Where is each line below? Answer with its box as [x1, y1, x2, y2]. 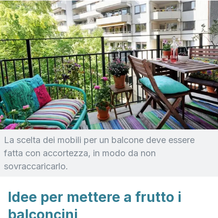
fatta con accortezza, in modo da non [4, 148, 156, 158]
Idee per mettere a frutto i [8, 189, 182, 205]
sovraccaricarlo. [4, 161, 68, 171]
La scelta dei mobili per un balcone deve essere [4, 135, 195, 145]
